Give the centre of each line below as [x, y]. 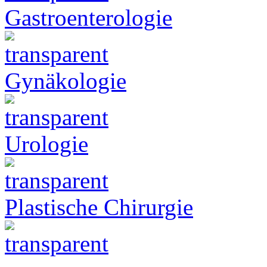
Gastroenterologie [89, 17]
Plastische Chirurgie [99, 207]
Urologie [46, 144]
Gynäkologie [66, 80]
